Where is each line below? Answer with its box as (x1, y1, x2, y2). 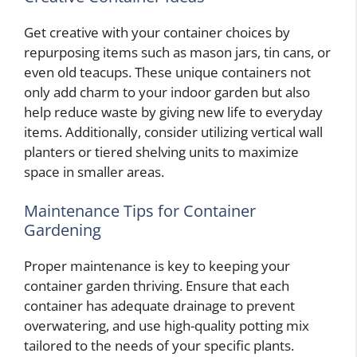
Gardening (24, 219, 101, 241)
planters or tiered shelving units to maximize (24, 142, 299, 161)
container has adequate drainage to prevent (24, 296, 295, 316)
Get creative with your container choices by (24, 22, 290, 41)
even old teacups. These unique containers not (24, 62, 311, 81)
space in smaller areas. (24, 162, 164, 181)
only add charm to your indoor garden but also (24, 82, 310, 101)
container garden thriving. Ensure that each (24, 277, 289, 296)
